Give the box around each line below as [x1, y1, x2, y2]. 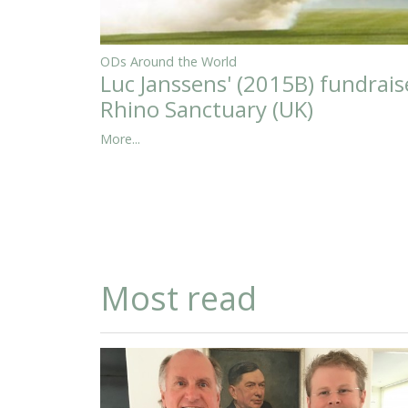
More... [100, 129, 140, 148]
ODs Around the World [100, 52, 237, 70]
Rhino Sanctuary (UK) [100, 93, 313, 124]
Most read [100, 276, 257, 321]
